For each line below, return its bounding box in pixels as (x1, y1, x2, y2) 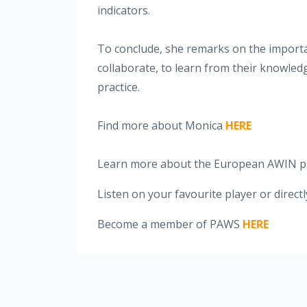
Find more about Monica (97, 117, 225, 133)
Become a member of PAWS (97, 216, 243, 232)
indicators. (97, 2, 150, 18)
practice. (97, 79, 140, 95)
